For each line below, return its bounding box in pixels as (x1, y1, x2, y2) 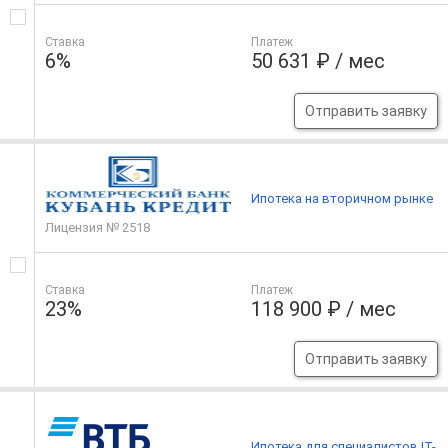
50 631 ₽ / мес (251, 49, 386, 74)
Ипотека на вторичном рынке (251, 190, 434, 206)
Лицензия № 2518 (45, 220, 150, 236)
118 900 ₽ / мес (251, 297, 397, 322)
